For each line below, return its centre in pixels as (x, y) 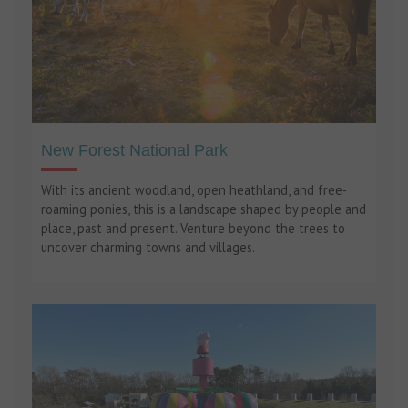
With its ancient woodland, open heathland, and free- (194, 189)
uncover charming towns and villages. (148, 247)
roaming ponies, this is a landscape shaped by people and (204, 209)
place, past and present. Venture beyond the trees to (193, 228)
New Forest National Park (134, 150)
